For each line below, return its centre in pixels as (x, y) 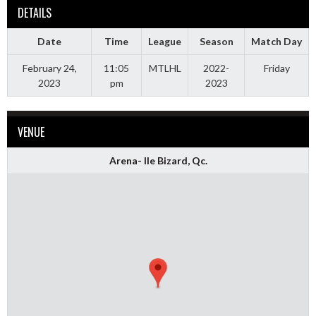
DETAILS (35, 12)
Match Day (276, 41)
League (165, 41)
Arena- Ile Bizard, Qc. (158, 160)
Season (216, 41)
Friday (276, 68)
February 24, (49, 68)
